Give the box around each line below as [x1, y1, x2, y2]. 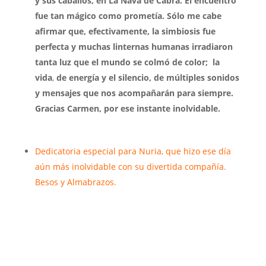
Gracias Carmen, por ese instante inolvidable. [34, 103, 220, 114]
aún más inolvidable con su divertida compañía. [34, 161, 226, 172]
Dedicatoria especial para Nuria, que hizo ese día [34, 145, 231, 157]
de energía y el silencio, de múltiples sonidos [56, 72, 239, 83]
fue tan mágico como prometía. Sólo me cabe [34, 10, 221, 21]
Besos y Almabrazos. [34, 176, 119, 188]
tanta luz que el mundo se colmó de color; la [34, 56, 220, 68]
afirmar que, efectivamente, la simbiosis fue [34, 26, 216, 37]
